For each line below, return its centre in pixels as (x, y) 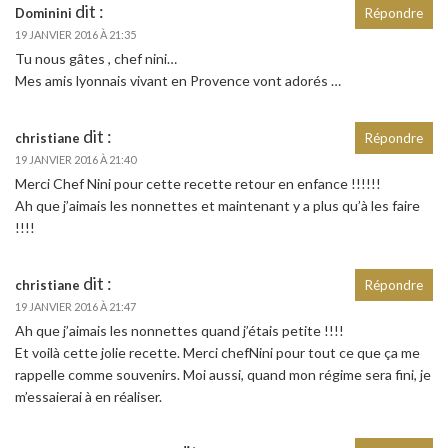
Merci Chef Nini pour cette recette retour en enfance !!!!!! (198, 183)
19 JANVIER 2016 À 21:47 (75, 306)
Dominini (43, 12)
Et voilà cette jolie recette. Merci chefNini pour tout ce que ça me (217, 352)
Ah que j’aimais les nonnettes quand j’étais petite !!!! (179, 330)
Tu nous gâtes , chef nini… (96, 58)
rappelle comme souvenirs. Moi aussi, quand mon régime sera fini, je (223, 374)
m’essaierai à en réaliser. (88, 396)
